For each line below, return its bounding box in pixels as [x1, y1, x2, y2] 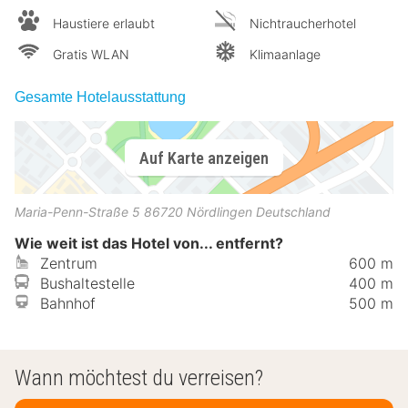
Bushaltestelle [40, 274, 135, 293]
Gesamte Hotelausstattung [15, 89, 186, 106]
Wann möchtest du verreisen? [15, 365, 263, 392]
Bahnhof [40, 294, 96, 313]
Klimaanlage [250, 46, 321, 63]
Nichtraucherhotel [250, 15, 356, 32]
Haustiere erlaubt [53, 15, 155, 32]
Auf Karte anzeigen [139, 148, 269, 168]
